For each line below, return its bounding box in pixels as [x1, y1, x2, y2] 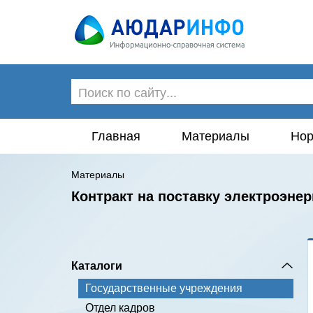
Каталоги [71, 257, 122, 273]
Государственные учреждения [85, 282, 242, 294]
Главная [92, 129, 141, 143]
